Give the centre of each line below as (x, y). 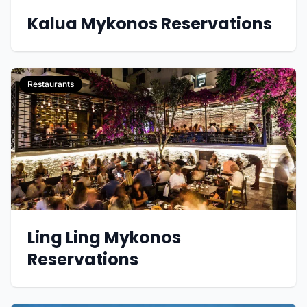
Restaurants (51, 84)
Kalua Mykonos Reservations (150, 23)
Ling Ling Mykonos (104, 237)
